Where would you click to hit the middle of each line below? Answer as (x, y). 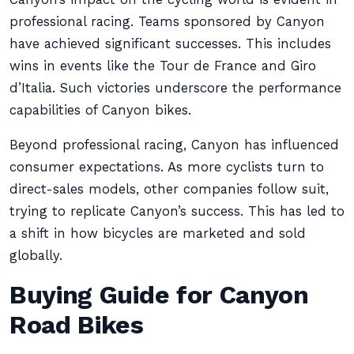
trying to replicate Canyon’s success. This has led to (177, 211)
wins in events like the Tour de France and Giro (163, 66)
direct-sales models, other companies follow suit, (169, 189)
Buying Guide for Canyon (159, 295)
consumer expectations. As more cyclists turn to (167, 167)
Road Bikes (77, 325)
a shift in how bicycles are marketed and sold (158, 233)
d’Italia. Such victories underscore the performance (175, 88)
